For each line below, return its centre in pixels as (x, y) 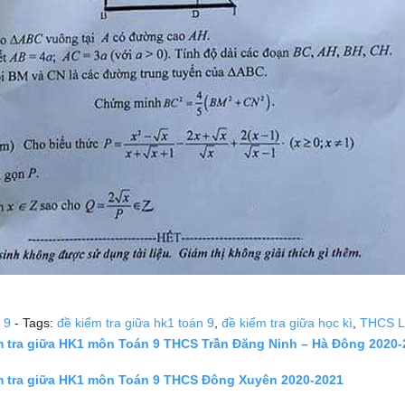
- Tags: (34, 323)
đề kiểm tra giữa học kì (287, 323)
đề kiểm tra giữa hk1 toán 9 (136, 323)
